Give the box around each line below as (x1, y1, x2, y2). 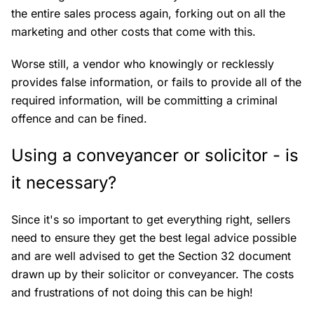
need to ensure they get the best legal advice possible (11, 231, 296, 245)
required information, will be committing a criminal (11, 93, 278, 108)
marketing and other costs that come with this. (11, 25, 256, 39)
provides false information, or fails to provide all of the (11, 75, 301, 90)
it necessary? (11, 172, 116, 193)
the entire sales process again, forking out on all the (11, 6, 285, 21)
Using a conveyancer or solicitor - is (11, 145, 299, 166)
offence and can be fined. (11, 111, 147, 126)
